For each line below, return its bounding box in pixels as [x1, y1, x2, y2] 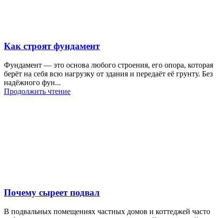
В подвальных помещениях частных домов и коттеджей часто [4, 207, 210, 216]
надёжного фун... [4, 78, 61, 87]
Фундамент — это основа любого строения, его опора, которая [4, 61, 213, 70]
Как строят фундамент [4, 41, 100, 52]
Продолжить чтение [4, 87, 71, 96]
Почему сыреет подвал [4, 187, 100, 198]
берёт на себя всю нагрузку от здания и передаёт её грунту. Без [4, 70, 213, 78]
